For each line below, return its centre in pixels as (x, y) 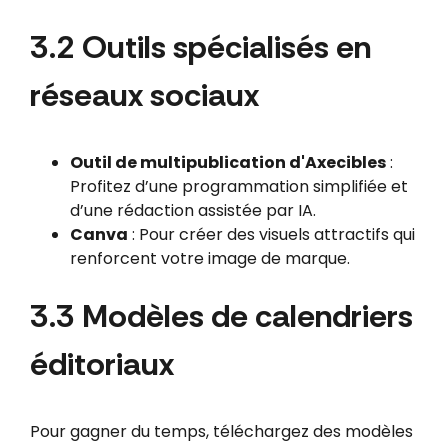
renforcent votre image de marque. (209, 258)
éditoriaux (101, 363)
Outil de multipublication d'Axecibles (227, 162)
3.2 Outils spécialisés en (200, 46)
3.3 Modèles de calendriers (221, 315)
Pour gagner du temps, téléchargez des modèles (221, 431)
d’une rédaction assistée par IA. (192, 210)
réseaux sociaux (144, 94)
